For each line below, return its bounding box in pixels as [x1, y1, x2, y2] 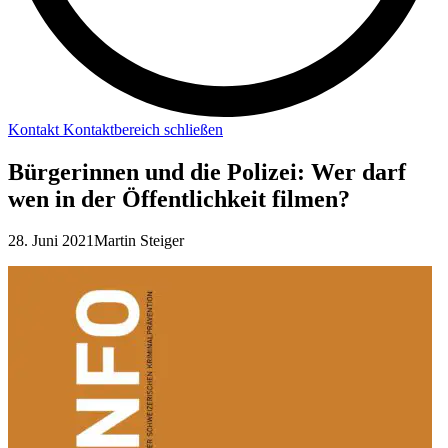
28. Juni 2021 [8, 232, 94, 250]
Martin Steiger [94, 232, 184, 250]
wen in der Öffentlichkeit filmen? [8, 185, 350, 212]
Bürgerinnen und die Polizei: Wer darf [8, 158, 406, 185]
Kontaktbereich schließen [63, 120, 223, 138]
